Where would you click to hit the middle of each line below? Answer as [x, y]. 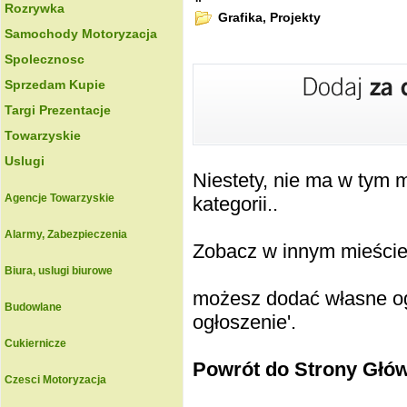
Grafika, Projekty [268, 17]
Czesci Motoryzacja [55, 380]
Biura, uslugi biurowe [59, 271]
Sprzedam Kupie [55, 84]
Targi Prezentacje [58, 110]
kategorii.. [235, 204]
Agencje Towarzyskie [60, 198]
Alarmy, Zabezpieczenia [66, 234]
